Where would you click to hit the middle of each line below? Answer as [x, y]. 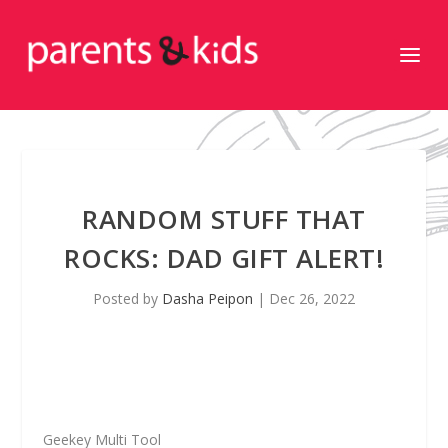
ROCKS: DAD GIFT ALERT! [224, 258]
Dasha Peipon [207, 298]
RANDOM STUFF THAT [224, 219]
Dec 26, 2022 [312, 298]
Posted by [127, 298]
